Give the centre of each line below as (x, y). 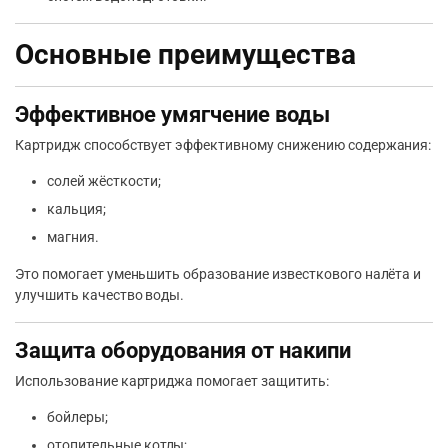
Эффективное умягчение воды (172, 114)
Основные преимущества (185, 54)
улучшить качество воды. (100, 294)
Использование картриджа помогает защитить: (172, 380)
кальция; (76, 208)
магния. (73, 236)
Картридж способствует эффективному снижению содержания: (223, 144)
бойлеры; (77, 416)
